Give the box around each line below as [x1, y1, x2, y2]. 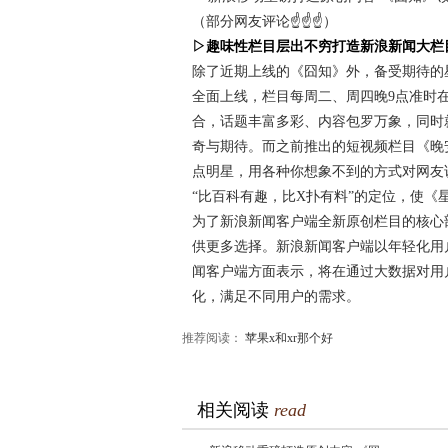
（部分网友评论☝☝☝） [192, 14, 337, 29]
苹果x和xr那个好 [245, 331, 333, 345]
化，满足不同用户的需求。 [192, 289, 360, 304]
